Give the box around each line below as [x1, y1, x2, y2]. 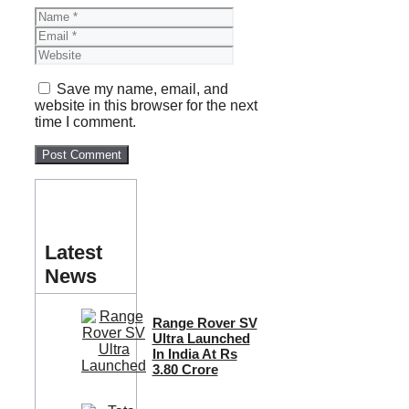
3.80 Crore [152, 361, 218, 377]
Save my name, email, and [57, 80, 228, 97]
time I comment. [35, 113, 136, 130]
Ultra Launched [152, 330, 250, 346]
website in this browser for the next [35, 97, 257, 113]
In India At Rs [152, 345, 237, 362]
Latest [45, 240, 102, 264]
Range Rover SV [152, 314, 257, 330]
